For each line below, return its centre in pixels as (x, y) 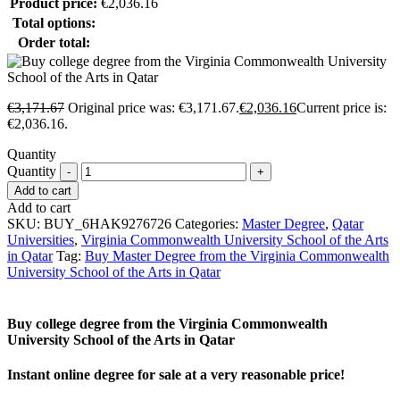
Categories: (208, 224)
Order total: (54, 43)
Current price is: (342, 108)
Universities (41, 240)
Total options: (54, 23)
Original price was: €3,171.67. (154, 108)
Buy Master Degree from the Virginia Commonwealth (237, 256)
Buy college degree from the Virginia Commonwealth (167, 323)
